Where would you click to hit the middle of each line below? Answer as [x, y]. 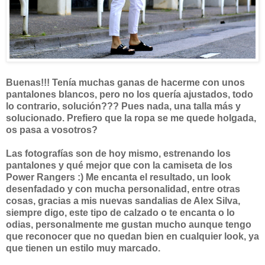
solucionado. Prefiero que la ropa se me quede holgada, [131, 118]
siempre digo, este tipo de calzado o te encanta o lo [120, 212]
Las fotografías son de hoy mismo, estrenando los [118, 153]
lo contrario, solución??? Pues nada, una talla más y [123, 106]
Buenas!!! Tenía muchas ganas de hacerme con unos [125, 82]
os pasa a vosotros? [52, 130]
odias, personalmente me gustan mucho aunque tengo [129, 224]
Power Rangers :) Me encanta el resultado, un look [118, 177]
